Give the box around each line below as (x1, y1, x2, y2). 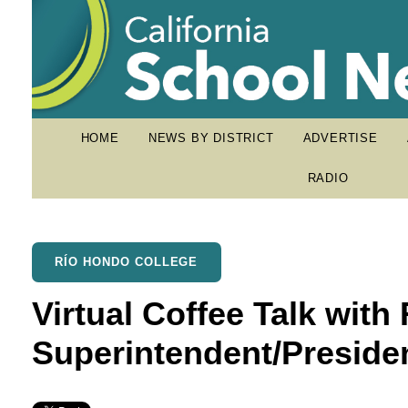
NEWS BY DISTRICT (148, 131, 274, 145)
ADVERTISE (302, 131, 378, 145)
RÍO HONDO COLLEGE (55, 255, 199, 269)
